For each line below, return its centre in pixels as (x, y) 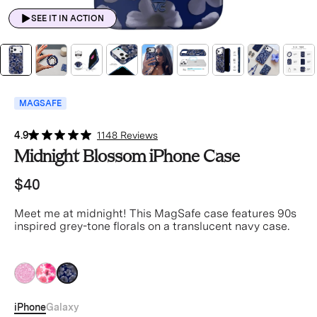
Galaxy (63, 307)
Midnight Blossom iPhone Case (127, 157)
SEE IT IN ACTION (67, 19)
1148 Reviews (127, 135)
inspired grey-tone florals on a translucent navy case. (152, 226)
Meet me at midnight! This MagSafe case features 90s (155, 213)
